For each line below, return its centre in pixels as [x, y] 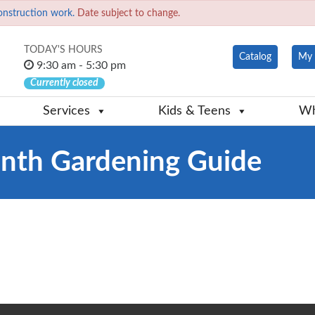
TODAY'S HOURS [63, 50]
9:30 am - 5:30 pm [80, 66]
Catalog [255, 57]
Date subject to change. [127, 13]
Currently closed [64, 83]
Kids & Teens [194, 111]
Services [66, 111]
